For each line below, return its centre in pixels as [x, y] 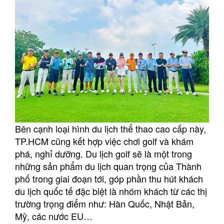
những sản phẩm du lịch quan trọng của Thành [108, 166]
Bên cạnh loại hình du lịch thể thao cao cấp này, [110, 128]
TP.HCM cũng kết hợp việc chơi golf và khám [104, 141]
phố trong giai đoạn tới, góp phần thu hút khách [109, 178]
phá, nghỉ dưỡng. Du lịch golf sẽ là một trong [103, 153]
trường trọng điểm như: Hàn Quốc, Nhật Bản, [105, 203]
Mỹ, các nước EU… [54, 216]
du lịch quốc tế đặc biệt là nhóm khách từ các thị [111, 191]
